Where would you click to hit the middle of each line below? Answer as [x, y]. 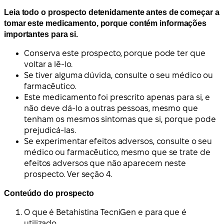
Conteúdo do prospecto [49, 193]
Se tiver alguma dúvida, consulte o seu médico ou [119, 75]
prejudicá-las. [50, 130]
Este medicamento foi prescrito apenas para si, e [117, 97]
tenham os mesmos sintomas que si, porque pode [120, 119]
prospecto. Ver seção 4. [68, 174]
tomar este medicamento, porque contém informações [105, 23]
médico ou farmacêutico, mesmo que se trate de [117, 152]
